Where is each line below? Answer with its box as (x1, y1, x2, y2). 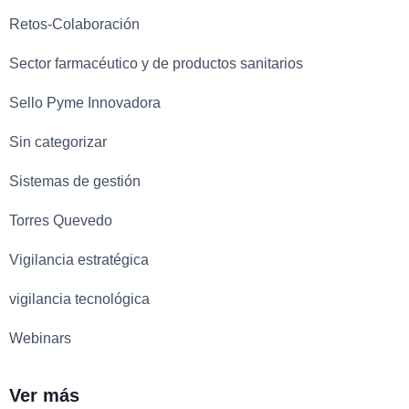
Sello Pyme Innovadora (9, 94, 161, 110)
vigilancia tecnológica (9, 290, 150, 307)
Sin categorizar (9, 133, 107, 150)
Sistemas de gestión (9, 173, 141, 189)
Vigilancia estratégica (9, 251, 149, 267)
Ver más (9, 384, 79, 405)
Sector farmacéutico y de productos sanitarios (9, 55, 303, 71)
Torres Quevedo (9, 212, 112, 228)
